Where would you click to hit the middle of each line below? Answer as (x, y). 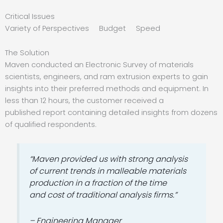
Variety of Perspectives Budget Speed (83, 28)
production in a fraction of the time (98, 183)
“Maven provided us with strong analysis (109, 159)
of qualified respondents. (51, 125)
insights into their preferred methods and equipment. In (107, 89)
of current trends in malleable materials (108, 171)
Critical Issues (30, 16)
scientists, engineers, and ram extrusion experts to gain (107, 77)
